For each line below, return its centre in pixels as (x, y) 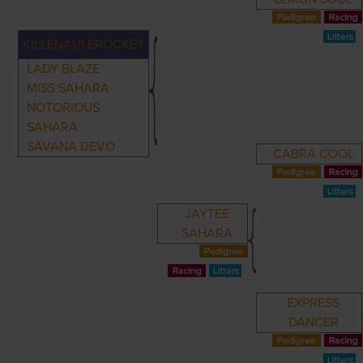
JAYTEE (207, 214)
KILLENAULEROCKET (84, 45)
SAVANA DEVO (71, 147)
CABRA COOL (313, 154)
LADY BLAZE (64, 69)
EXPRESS (314, 303)
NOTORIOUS (64, 108)
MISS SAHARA (68, 88)
